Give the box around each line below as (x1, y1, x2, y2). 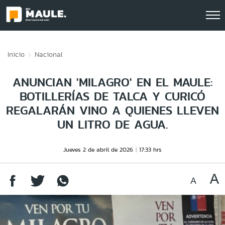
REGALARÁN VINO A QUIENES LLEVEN (6, 101, 219, 119)
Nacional (35, 49, 63, 59)
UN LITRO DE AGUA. (57, 116, 168, 133)
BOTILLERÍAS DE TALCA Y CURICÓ (20, 87, 205, 105)
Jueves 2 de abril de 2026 (63, 145, 133, 154)
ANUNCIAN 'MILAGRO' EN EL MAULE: (13, 73, 212, 91)
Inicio (8, 49, 25, 59)
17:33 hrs (139, 145, 162, 154)
